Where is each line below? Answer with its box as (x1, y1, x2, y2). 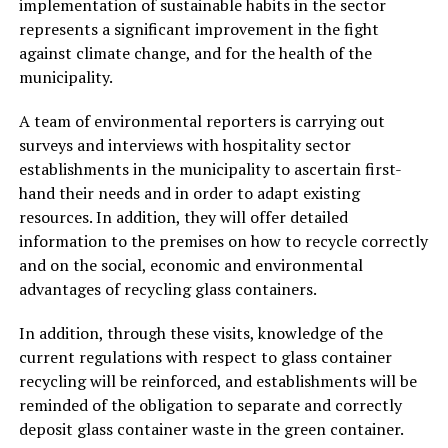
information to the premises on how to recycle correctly (18, 229, 428, 252)
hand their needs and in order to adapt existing (18, 181, 360, 204)
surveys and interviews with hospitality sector (18, 133, 351, 156)
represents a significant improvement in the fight (18, 17, 379, 40)
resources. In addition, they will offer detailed (18, 205, 348, 228)
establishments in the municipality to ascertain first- (18, 157, 402, 180)
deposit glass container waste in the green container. (18, 417, 404, 440)
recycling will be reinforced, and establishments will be (18, 369, 417, 392)
